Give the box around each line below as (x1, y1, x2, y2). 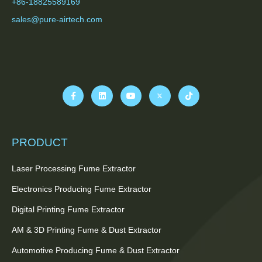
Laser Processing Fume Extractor (12, 164, 136, 174)
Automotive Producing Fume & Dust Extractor (12, 246, 180, 256)
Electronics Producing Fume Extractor (12, 184, 151, 194)
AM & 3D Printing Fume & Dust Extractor (12, 225, 161, 235)
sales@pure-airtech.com (12, 14, 102, 24)
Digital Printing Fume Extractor (12, 205, 125, 215)
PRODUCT (12, 136, 68, 149)
